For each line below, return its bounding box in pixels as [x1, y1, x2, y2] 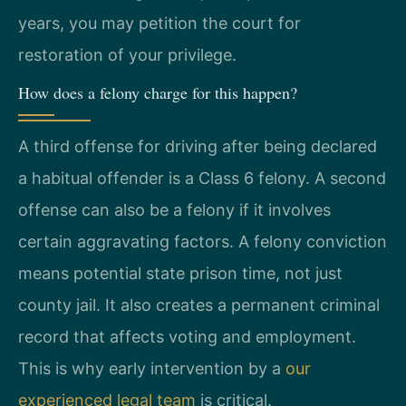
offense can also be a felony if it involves [18, 200, 331, 220]
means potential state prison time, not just [18, 264, 343, 284]
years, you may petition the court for [18, 13, 301, 33]
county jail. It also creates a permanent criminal [18, 295, 380, 315]
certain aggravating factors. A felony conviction [18, 232, 387, 252]
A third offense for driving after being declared [18, 137, 377, 157]
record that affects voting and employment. [18, 327, 356, 347]
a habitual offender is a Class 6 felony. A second [18, 169, 386, 188]
